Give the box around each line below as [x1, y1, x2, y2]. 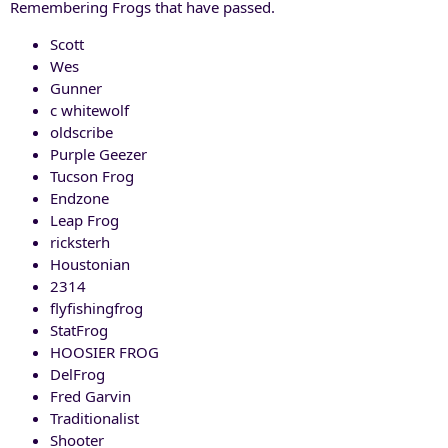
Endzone [50, 187, 109, 208]
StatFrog [50, 319, 108, 340]
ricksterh [50, 231, 110, 252]
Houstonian [50, 253, 130, 274]
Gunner [50, 77, 102, 98]
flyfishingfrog [50, 297, 143, 318]
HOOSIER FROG [50, 341, 159, 362]
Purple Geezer [50, 143, 147, 164]
